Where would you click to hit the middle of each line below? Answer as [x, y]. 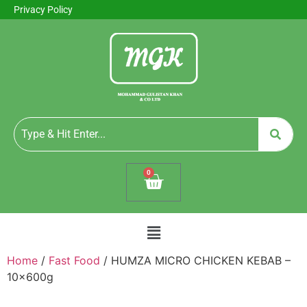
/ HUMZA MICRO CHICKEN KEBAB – [195, 261]
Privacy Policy [43, 10]
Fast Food [74, 261]
